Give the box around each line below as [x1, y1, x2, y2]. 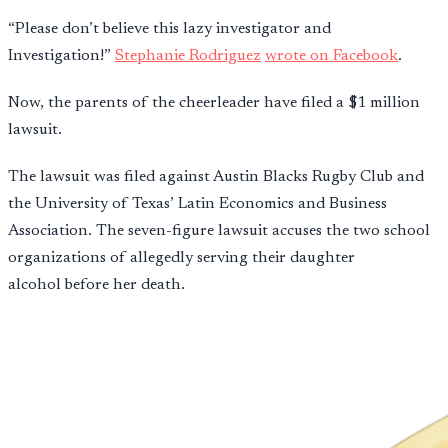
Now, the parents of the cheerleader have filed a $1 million [8, 94, 420, 111]
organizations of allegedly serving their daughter [8, 249, 355, 266]
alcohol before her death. [8, 276, 185, 293]
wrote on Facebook [265, 47, 398, 64]
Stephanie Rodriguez [115, 47, 261, 64]
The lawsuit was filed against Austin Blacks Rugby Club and [8, 168, 424, 185]
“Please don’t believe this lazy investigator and [8, 20, 331, 37]
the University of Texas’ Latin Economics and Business [8, 195, 387, 212]
